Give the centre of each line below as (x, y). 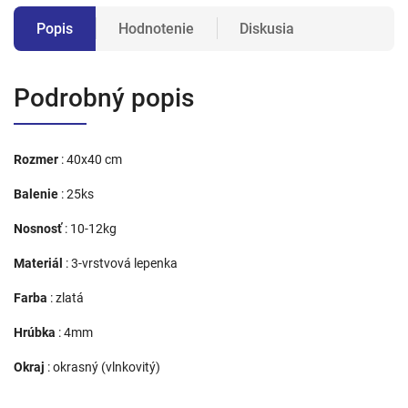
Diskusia (267, 28)
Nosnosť (38, 228)
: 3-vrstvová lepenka (122, 263)
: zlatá (67, 297)
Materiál (38, 263)
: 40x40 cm (92, 159)
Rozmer (36, 159)
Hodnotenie (156, 28)
